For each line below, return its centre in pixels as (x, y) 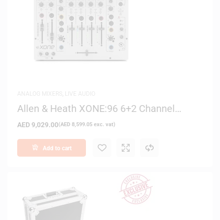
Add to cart (57, 148)
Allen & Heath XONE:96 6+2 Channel (96, 108)
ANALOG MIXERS (40, 94)
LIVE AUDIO (80, 94)
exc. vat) (104, 124)
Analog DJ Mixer (53, 118)
